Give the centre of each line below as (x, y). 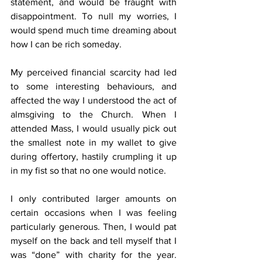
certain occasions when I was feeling (94, 213)
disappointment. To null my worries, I (94, 16)
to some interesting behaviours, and (94, 87)
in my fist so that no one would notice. (88, 171)
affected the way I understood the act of (94, 101)
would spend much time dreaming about (94, 30)
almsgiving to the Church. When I (94, 115)
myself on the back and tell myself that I (94, 241)
